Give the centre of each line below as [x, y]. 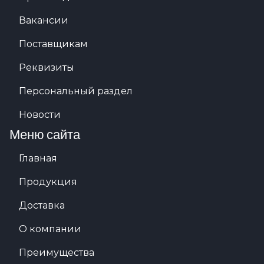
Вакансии [44, 20]
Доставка [42, 205]
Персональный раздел [76, 91]
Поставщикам [53, 44]
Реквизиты [47, 67]
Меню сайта [45, 134]
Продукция [48, 181]
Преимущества [57, 252]
